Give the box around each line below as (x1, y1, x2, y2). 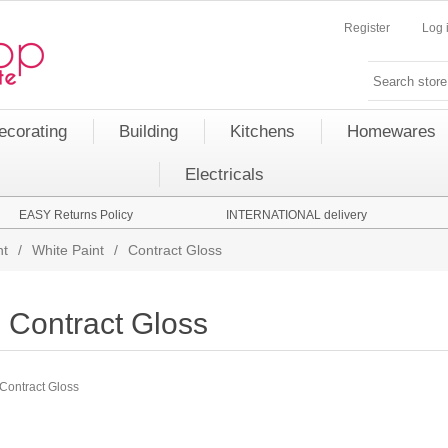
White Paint (32, 242, 104, 258)
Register (344, 21, 390, 35)
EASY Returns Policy (19, 208, 133, 222)
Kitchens (230, 122, 295, 141)
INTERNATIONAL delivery (225, 208, 367, 222)
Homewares (347, 122, 436, 141)
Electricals (184, 165, 264, 184)
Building (119, 122, 178, 141)
